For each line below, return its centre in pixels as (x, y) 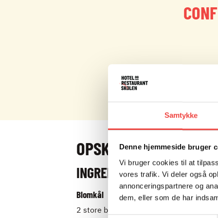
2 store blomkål (105, 210)
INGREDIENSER (113, 172)
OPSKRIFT (107, 148)
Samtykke (181, 115)
